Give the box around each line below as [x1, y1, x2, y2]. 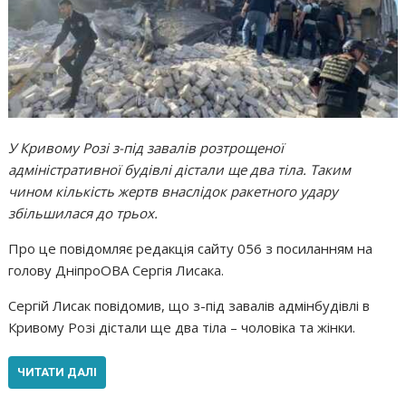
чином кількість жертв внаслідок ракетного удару [8, 181, 339, 200]
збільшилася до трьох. [8, 203, 159, 222]
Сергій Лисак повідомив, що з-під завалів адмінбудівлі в [8, 295, 371, 314]
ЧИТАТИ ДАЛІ [17, 364, 98, 379]
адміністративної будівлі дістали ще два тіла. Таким [8, 159, 352, 179]
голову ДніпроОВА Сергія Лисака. [8, 260, 225, 279]
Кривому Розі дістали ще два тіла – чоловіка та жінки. [8, 317, 356, 336]
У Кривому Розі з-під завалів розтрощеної [8, 138, 285, 157]
